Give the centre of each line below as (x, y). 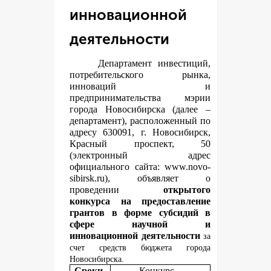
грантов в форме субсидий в (140, 213)
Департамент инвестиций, (154, 63)
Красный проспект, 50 (140, 144)
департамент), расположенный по (140, 121)
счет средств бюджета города (140, 248)
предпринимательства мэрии (140, 98)
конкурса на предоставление (140, 201)
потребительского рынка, (140, 75)
